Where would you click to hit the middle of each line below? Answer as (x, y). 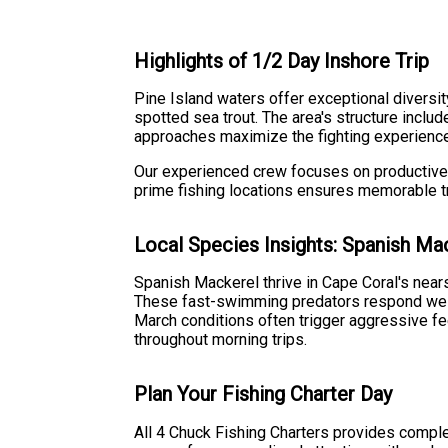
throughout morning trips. (221, 340)
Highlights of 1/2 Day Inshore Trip (282, 60)
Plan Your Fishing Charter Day (263, 394)
